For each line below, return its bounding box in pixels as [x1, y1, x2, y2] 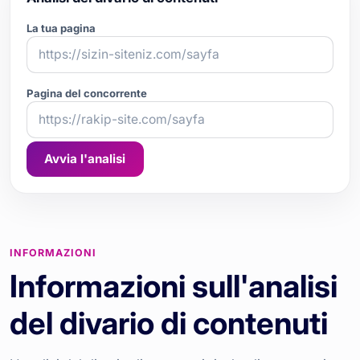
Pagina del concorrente [27, 86, 147, 100]
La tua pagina [27, 21, 96, 35]
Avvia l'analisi [44, 150, 126, 166]
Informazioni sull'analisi [10, 267, 337, 305]
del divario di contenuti [10, 304, 328, 342]
